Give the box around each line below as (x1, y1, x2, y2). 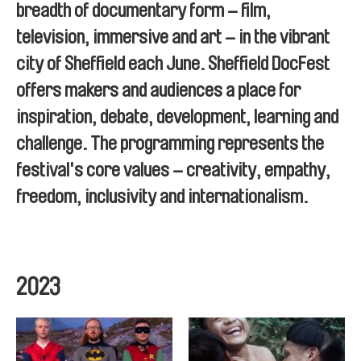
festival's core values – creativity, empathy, (16, 160, 330, 180)
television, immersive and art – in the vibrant (16, 27, 330, 47)
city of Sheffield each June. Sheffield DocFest (16, 54, 330, 73)
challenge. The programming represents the (16, 134, 324, 153)
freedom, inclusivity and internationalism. (16, 187, 308, 206)
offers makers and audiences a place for (16, 81, 301, 100)
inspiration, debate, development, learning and (16, 107, 338, 127)
